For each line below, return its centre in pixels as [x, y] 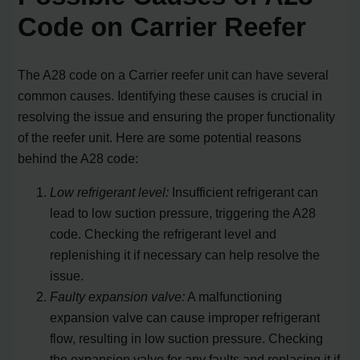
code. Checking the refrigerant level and [164, 234]
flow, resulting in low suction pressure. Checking [187, 339]
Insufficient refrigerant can [244, 192]
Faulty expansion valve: [118, 297]
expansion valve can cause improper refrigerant [185, 318]
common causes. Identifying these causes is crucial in [170, 96]
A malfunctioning [234, 297]
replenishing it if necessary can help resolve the [185, 255]
